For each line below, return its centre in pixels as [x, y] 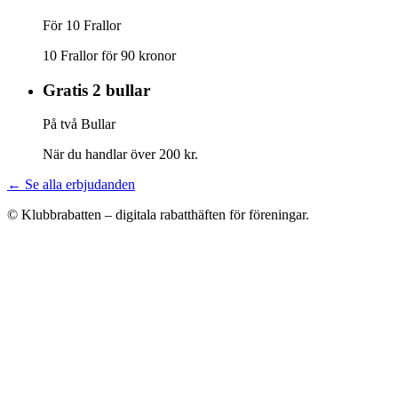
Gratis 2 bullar [96, 90]
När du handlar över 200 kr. [120, 155]
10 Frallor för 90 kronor [109, 55]
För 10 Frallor [82, 25]
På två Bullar [79, 124]
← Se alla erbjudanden [71, 185]
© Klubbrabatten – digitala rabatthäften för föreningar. [158, 215]
